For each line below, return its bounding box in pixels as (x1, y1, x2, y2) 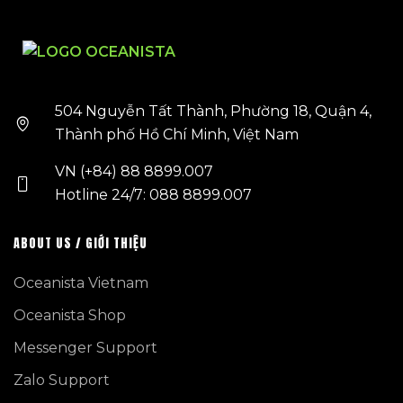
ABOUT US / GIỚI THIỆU (13, 234, 148, 253)
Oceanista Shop (13, 307, 126, 324)
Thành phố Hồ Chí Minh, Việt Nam (55, 126, 300, 143)
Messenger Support (13, 339, 157, 356)
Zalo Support (13, 372, 110, 389)
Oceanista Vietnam (13, 274, 148, 291)
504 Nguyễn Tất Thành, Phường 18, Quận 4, (55, 103, 372, 120)
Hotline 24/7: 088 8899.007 (55, 186, 253, 203)
